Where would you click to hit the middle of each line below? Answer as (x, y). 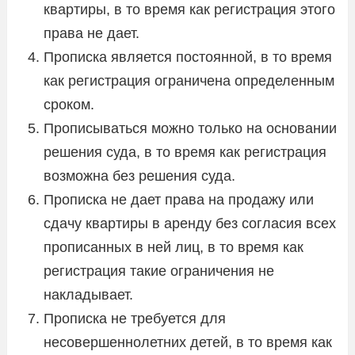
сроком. (69, 104)
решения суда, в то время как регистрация (185, 152)
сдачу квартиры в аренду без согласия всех (190, 223)
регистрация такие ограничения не (159, 271)
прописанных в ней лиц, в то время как (174, 247)
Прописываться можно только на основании (190, 128)
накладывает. (88, 294)
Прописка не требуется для (135, 318)
